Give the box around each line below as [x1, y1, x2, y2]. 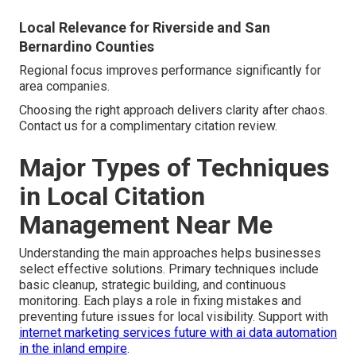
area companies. [19, 79, 110, 95]
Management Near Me [19, 210, 273, 241]
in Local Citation [19, 181, 205, 212]
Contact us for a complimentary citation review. [19, 118, 277, 134]
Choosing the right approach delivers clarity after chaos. [19, 103, 327, 118]
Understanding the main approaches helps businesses [19, 246, 321, 261]
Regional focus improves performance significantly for [19, 63, 321, 79]
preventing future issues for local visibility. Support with [19, 309, 328, 325]
